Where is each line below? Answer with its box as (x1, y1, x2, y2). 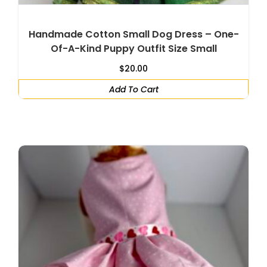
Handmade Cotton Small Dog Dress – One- (28, 27, 239, 41)
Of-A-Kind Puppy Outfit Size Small (50, 41, 217, 55)
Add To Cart (108, 83, 159, 95)
